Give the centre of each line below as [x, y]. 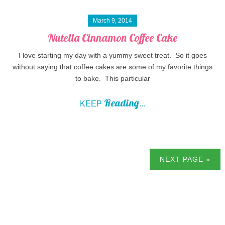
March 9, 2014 [113, 21]
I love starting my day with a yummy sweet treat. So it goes [113, 55]
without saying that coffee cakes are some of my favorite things [113, 67]
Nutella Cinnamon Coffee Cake [113, 38]
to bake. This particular [113, 79]
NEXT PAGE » [185, 159]
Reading [122, 103]
